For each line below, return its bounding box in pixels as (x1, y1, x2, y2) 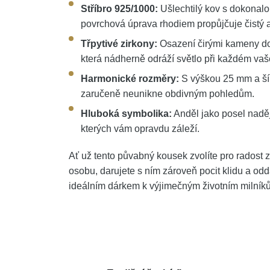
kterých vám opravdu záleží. (81, 124, 199, 134)
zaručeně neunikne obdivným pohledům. (81, 89, 254, 99)
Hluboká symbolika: (81, 108, 172, 119)
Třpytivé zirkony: (81, 39, 157, 49)
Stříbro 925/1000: (81, 4, 158, 14)
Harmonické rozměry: (81, 74, 179, 84)
